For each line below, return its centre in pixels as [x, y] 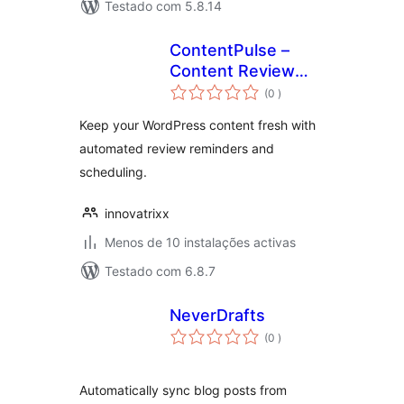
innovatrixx [137, 213]
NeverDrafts [217, 315]
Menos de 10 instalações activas [200, 242]
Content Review [232, 71]
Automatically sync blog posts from [183, 390]
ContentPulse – [230, 50]
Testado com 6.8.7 [160, 271]
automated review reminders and [177, 148]
